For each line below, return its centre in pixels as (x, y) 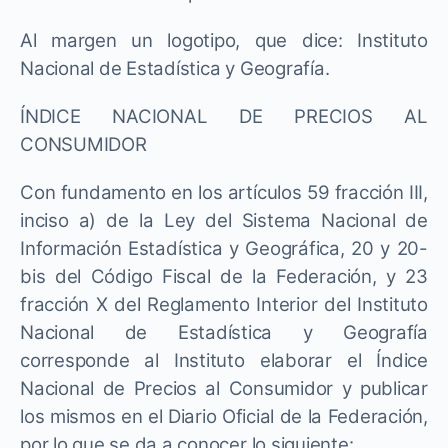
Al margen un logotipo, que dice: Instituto (224, 41)
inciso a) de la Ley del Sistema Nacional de (224, 221)
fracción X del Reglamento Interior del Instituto (224, 305)
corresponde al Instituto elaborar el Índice (224, 361)
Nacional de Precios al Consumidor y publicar (224, 389)
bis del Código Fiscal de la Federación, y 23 (224, 277)
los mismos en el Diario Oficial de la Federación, (224, 417)
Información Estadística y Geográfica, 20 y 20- (224, 249)
